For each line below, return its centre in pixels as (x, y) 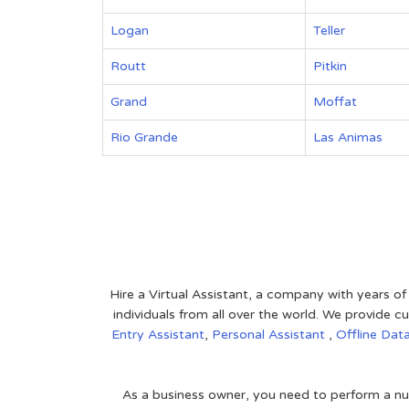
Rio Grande (144, 137)
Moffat (335, 102)
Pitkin (330, 66)
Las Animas (348, 137)
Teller (329, 31)
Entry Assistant (158, 335)
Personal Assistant (270, 335)
